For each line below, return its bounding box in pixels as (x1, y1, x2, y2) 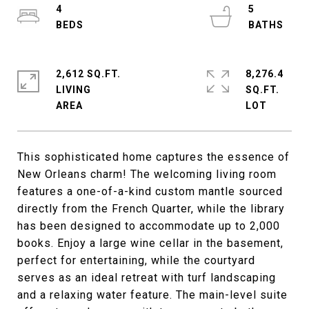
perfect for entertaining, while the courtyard (17, 254, 255, 267)
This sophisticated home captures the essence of (17, 150, 290, 163)
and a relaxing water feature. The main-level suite (17, 288, 288, 301)
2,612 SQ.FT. (56, 68, 121, 79)
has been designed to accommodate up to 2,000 (17, 219, 280, 232)
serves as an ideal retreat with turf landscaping (17, 271, 276, 284)
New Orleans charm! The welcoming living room (17, 168, 277, 181)
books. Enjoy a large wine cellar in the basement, (17, 237, 283, 250)
